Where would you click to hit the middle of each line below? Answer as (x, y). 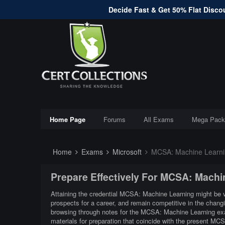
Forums (114, 119)
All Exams (158, 119)
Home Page (67, 119)
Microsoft (126, 152)
